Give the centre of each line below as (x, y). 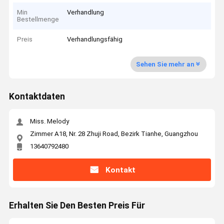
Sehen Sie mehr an (165, 64)
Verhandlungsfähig (95, 39)
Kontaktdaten (37, 97)
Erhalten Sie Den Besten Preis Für (77, 206)
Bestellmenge (38, 19)
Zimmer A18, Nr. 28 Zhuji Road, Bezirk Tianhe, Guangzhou (114, 133)
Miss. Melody (49, 121)
